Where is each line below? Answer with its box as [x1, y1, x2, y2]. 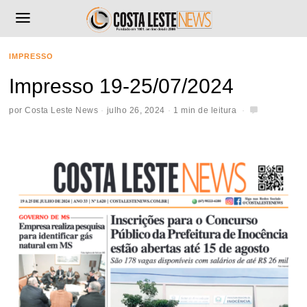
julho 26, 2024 [106, 105, 165, 115]
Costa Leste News [25, 105, 99, 115]
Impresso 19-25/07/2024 [9, 75, 234, 97]
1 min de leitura [173, 105, 237, 115]
